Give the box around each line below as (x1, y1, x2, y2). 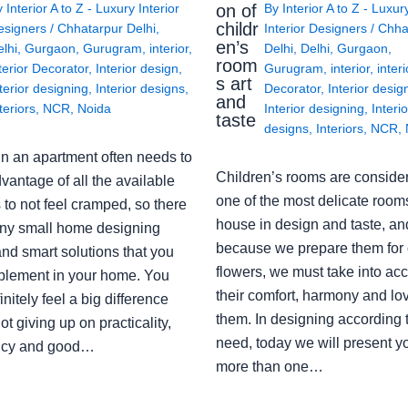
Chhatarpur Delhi (56, 21, 156, 36)
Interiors (315, 121, 363, 137)
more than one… (215, 359, 323, 375)
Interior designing (263, 101, 364, 117)
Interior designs (95, 81, 185, 97)
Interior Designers (263, 21, 371, 36)
